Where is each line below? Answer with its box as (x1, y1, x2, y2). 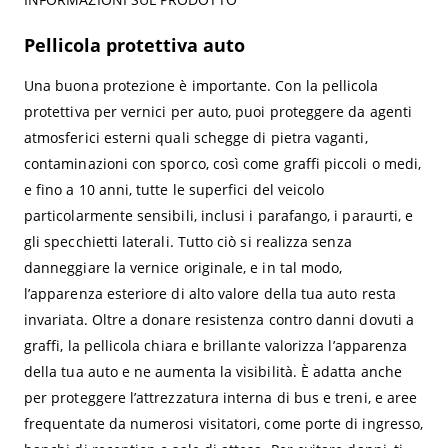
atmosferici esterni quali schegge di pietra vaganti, (23, 128, 368, 148)
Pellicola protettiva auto (23, 33, 245, 58)
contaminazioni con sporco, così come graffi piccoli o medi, (23, 154, 422, 174)
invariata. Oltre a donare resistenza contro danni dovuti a (23, 310, 415, 330)
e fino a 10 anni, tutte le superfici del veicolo (23, 180, 325, 200)
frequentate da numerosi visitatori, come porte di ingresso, (23, 414, 424, 434)
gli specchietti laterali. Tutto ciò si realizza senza (23, 232, 352, 252)
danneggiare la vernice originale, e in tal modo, (23, 258, 343, 278)
